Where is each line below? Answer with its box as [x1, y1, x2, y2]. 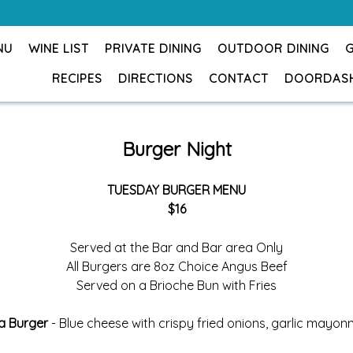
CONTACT [209, 71, 269, 86]
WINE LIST [28, 41, 89, 56]
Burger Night [121, 137, 232, 161]
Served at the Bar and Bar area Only [70, 240, 283, 255]
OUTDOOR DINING [217, 41, 329, 56]
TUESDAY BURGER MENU [107, 182, 246, 198]
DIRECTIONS [118, 71, 193, 86]
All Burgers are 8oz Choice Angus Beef [65, 258, 288, 274]
